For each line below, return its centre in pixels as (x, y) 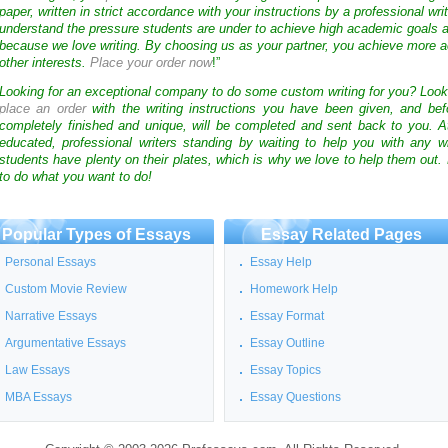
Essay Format (287, 315)
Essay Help (281, 261)
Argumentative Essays (65, 342)
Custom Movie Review (66, 288)
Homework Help (294, 288)
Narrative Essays (51, 315)
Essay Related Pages (341, 234)
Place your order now (151, 62)
